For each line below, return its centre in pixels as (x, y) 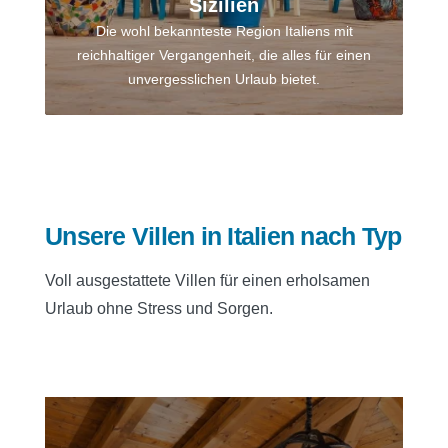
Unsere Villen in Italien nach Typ (223, 235)
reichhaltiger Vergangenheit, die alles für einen (224, 55)
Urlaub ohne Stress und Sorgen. (159, 309)
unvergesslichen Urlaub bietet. (224, 79)
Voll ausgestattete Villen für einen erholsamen (207, 281)
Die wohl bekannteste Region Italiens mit (224, 31)
